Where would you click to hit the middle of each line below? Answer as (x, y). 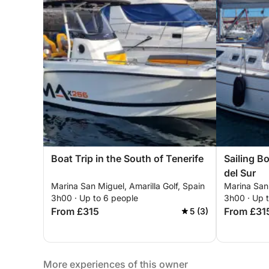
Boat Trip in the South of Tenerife (127, 159)
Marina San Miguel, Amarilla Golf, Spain (128, 186)
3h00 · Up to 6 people (95, 198)
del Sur (240, 173)
